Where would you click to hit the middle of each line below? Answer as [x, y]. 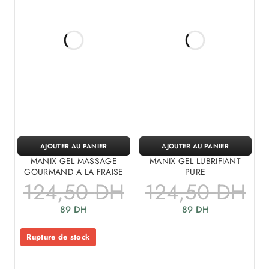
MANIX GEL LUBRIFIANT [195, 161]
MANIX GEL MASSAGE [74, 161]
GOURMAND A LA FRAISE [74, 171]
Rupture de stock [59, 237]
